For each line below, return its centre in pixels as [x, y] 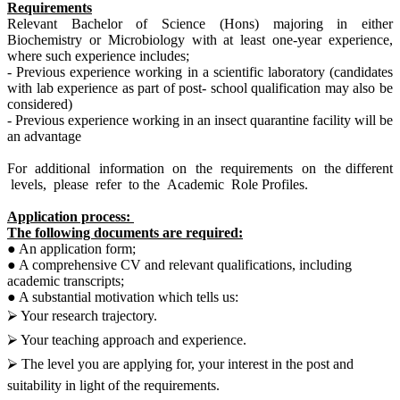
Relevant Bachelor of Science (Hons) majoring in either [200, 23]
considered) [40, 104]
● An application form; [71, 248]
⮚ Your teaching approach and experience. [127, 339]
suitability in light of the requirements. [113, 385]
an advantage [44, 136]
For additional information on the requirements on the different [200, 168]
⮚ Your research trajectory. [82, 315]
